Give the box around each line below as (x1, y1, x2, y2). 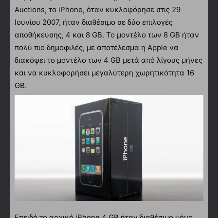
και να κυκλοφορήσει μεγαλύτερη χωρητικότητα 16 (15, 68, 194, 77)
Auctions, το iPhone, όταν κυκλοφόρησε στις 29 (15, 4, 181, 14)
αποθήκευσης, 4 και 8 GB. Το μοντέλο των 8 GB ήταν (15, 30, 199, 39)
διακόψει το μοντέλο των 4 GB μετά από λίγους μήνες (15, 55, 202, 65)
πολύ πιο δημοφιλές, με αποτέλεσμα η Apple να (15, 42, 179, 52)
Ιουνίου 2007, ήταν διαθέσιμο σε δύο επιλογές (15, 17, 173, 27)
